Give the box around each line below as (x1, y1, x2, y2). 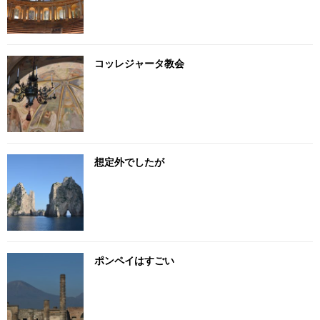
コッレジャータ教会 (94, 56, 184, 70)
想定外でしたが (94, 154, 164, 169)
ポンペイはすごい (94, 253, 174, 267)
